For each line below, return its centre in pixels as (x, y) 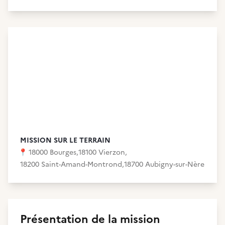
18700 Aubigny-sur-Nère (164, 164)
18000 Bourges (52, 152)
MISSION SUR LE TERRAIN (65, 140)
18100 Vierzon (102, 152)
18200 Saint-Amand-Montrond (71, 164)
